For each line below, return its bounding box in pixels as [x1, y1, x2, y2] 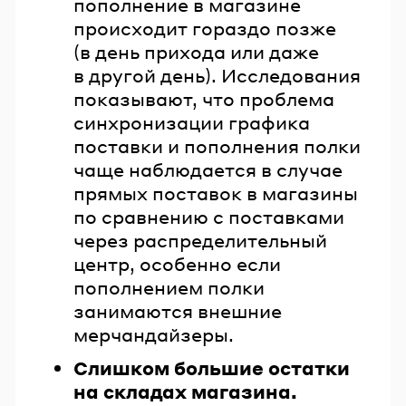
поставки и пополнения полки [73, 133, 361, 158]
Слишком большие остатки [73, 356, 350, 381]
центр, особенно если [73, 251, 281, 275]
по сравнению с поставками [73, 204, 344, 228]
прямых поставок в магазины [73, 180, 358, 205]
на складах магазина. [73, 380, 297, 404]
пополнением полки [73, 275, 265, 299]
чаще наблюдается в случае [73, 157, 343, 181]
